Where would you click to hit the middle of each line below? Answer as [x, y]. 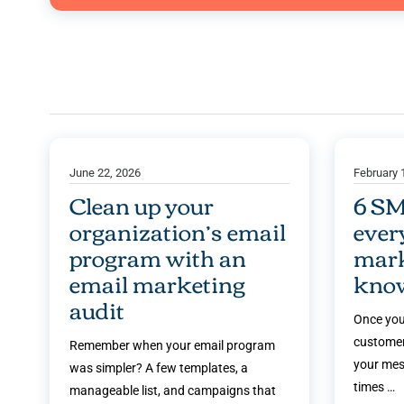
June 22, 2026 [105, 172]
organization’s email [178, 231]
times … [375, 387]
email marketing [157, 283]
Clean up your [142, 205]
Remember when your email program [172, 346]
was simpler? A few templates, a [159, 368]
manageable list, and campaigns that [173, 391]
